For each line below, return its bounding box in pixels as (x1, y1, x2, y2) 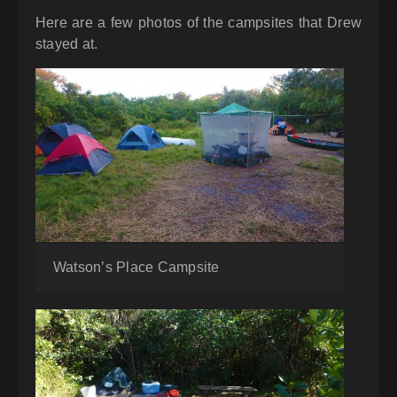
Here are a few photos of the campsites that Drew (35, 15, 362, 30)
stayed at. (35, 36, 98, 51)
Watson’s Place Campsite (53, 259, 220, 275)
